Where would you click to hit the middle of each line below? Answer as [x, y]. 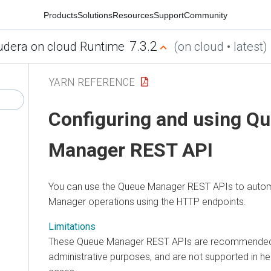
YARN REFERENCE [92, 82]
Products [60, 15]
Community [206, 15]
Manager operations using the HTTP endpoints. [147, 201]
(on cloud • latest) [220, 47]
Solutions [95, 15]
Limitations [72, 226]
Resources [133, 15]
